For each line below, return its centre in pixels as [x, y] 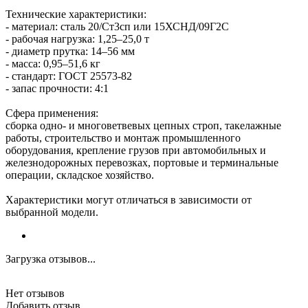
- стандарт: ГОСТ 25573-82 [69, 76]
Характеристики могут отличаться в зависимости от [129, 199]
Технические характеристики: [76, 14]
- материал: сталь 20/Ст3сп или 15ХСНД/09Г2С [117, 26]
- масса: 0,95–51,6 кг [53, 63]
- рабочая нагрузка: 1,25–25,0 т [77, 38]
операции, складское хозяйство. [80, 175]
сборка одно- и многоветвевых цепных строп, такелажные [143, 125]
